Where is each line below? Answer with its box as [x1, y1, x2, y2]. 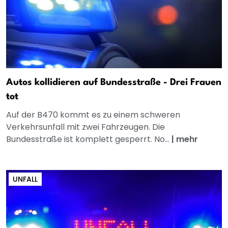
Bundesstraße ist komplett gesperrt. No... [6, 133, 172, 146]
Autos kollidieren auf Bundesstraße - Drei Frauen [6, 78, 221, 88]
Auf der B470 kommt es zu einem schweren [6, 109, 180, 121]
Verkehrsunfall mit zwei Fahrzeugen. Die [6, 121, 165, 133]
